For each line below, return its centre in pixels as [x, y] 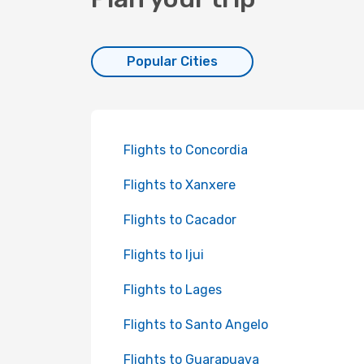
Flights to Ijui [164, 255]
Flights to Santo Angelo [196, 325]
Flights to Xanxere [180, 185]
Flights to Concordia [186, 150]
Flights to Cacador [180, 220]
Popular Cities [172, 61]
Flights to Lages [173, 290]
